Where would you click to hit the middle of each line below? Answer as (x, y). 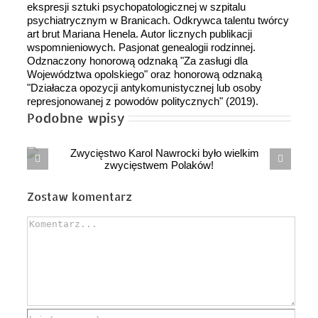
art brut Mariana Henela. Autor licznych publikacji (139, 34)
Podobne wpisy (76, 118)
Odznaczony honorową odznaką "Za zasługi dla (137, 61)
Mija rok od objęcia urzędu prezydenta (190, 167)
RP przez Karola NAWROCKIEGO (190, 181)
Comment (49, 223)
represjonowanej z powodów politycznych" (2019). (143, 102)
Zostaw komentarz (79, 197)
